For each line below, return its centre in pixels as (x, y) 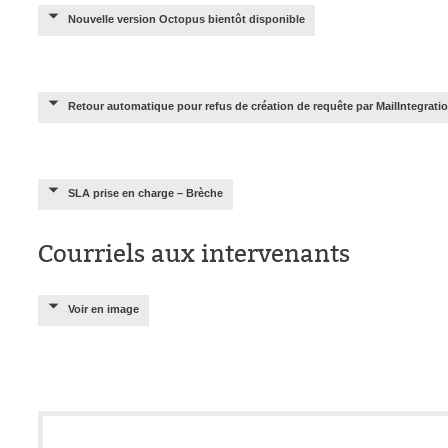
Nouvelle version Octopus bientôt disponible (186, 19)
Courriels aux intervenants (194, 254)
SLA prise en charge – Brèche (145, 193)
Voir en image (103, 309)
